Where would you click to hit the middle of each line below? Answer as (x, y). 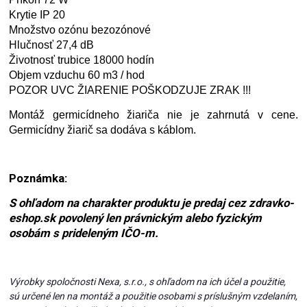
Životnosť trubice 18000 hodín (82, 60)
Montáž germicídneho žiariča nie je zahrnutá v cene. (153, 115)
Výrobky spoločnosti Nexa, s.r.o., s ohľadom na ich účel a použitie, (148, 282)
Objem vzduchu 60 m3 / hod (77, 75)
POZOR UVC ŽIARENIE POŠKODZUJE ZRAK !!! (130, 90)
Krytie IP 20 (37, 15)
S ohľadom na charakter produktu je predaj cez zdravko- (152, 203)
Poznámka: (38, 179)
